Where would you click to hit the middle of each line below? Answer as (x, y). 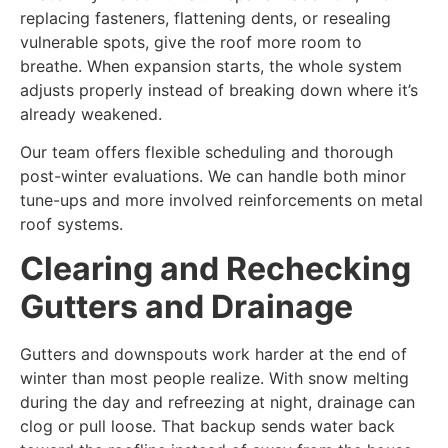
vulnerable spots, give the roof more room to (191, 41)
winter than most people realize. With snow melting (214, 378)
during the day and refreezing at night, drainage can (217, 402)
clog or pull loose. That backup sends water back (207, 426)
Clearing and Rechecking (215, 269)
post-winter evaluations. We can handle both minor (213, 176)
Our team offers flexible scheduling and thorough (206, 152)
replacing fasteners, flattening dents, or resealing (205, 17)
